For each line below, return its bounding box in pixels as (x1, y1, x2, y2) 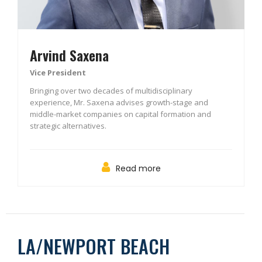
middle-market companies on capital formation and (30, 109, 211, 120)
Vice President (30, 67, 86, 78)
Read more (115, 163, 161, 175)
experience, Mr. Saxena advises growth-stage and (30, 97, 208, 108)
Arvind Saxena (30, 44, 109, 66)
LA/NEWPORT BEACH (18, 232, 170, 260)
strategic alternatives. (30, 120, 106, 132)
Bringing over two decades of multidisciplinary (30, 85, 192, 96)
